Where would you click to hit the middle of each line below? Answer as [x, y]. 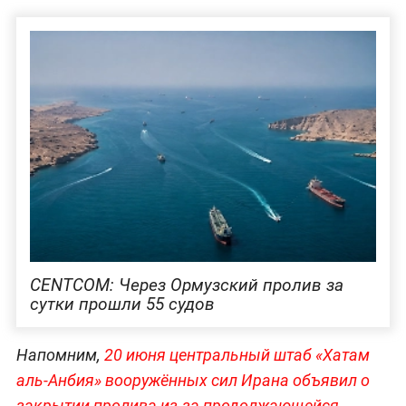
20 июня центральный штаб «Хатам [235, 355]
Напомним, [58, 355]
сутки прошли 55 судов [122, 304]
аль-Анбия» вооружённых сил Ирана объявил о [193, 381]
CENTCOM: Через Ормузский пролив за [186, 285]
